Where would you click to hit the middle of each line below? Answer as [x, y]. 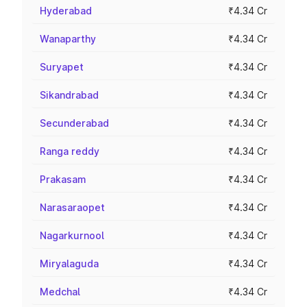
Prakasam [63, 179]
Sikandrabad [69, 95]
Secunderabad [74, 123]
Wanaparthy [68, 39]
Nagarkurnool [72, 235]
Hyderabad [66, 11]
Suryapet [62, 67]
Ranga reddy [70, 151]
